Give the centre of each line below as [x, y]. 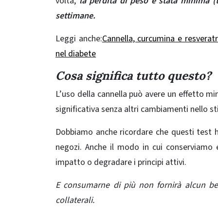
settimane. [75, 16]
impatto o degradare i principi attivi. [121, 162]
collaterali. [75, 200]
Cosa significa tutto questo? [133, 75]
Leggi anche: [79, 38]
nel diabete [76, 54]
